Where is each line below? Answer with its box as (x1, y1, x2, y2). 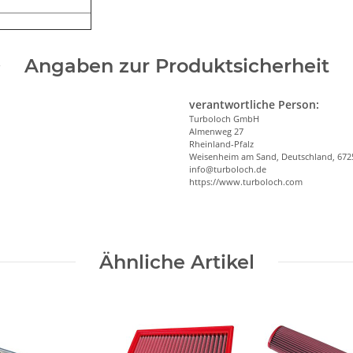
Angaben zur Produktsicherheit (24, 54, 329, 77)
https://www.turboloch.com (189, 175, 303, 188)
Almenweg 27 (189, 124, 243, 137)
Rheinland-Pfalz (189, 137, 254, 150)
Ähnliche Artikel (98, 250, 255, 273)
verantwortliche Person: (189, 96, 319, 112)
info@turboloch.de (189, 162, 266, 175)
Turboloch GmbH (189, 112, 259, 124)
